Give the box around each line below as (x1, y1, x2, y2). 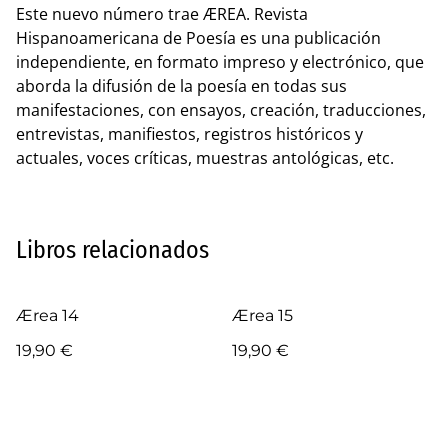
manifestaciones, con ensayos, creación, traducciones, (16, 99, 426, 122)
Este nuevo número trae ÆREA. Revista (16, 3, 308, 26)
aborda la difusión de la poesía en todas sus (16, 75, 347, 98)
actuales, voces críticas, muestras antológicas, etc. (16, 147, 394, 170)
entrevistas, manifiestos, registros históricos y (16, 123, 363, 146)
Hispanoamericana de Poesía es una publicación (16, 27, 381, 50)
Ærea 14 (16, 306, 79, 326)
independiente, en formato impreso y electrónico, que (16, 51, 424, 74)
